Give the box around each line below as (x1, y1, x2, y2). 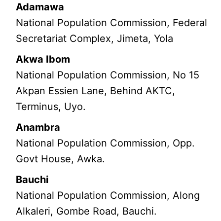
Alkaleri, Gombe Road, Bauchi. (16, 205, 157, 218)
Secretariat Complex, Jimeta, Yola (16, 33, 174, 45)
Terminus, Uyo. (16, 101, 86, 113)
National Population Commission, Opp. (16, 137, 195, 149)
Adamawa (16, 1, 65, 13)
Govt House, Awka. (16, 153, 106, 165)
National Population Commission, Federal (16, 17, 208, 29)
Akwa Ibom (16, 53, 71, 66)
